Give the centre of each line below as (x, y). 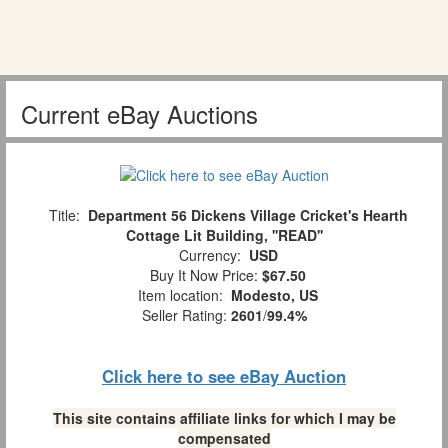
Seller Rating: (186, 315)
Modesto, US (274, 295)
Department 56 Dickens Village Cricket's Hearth (247, 215)
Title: (64, 215)
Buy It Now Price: (202, 275)
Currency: (209, 255)
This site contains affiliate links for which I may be (224, 418)
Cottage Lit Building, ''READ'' (224, 235)
